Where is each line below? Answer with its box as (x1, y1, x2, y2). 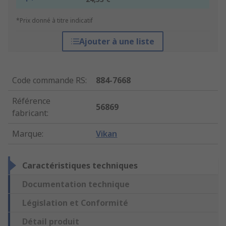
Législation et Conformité (22, 197, 128, 209)
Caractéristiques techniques (22, 160, 138, 172)
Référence (12, 95, 50, 107)
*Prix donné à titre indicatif (16, 16, 93, 25)
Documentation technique (22, 179, 130, 190)
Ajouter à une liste (79, 36, 155, 47)
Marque (12, 128, 42, 140)
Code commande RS (12, 75, 85, 86)
